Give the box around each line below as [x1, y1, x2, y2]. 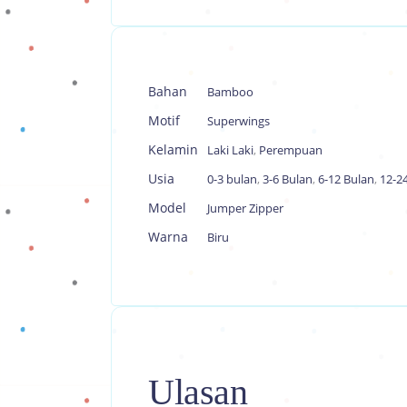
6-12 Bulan [318, 171, 374, 187]
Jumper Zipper [207, 200, 283, 216]
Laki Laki [207, 142, 253, 158]
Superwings [207, 113, 270, 129]
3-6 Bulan [263, 171, 313, 187]
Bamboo [207, 84, 253, 100]
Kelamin [148, 141, 198, 158]
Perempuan [259, 142, 323, 158]
